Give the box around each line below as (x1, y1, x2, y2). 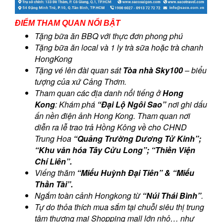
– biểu (183, 64, 207, 76)
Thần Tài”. (35, 178, 73, 190)
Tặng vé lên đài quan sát (35, 64, 121, 76)
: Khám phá (55, 98, 97, 110)
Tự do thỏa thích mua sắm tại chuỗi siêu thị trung (35, 201, 204, 213)
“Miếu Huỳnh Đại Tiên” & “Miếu (75, 166, 194, 178)
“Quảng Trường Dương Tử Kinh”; (73, 132, 201, 144)
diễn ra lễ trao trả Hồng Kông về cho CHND (35, 121, 187, 133)
